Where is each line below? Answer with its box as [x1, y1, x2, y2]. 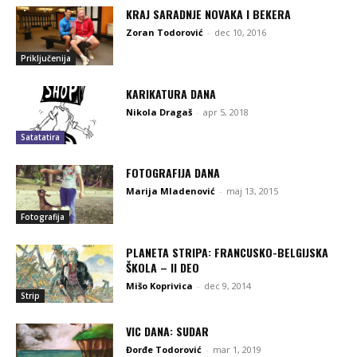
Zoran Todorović [126, 26, 204, 39]
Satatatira [21, 131, 60, 143]
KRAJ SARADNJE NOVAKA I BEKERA [126, 6, 292, 23]
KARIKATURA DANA [126, 84, 217, 102]
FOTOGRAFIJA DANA [126, 164, 221, 182]
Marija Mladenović [126, 185, 216, 198]
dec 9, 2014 [204, 279, 252, 292]
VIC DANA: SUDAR [126, 323, 210, 340]
